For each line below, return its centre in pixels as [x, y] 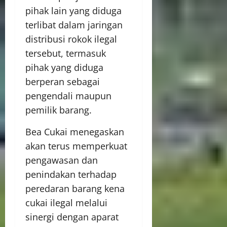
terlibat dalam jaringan [74, 25]
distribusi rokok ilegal [71, 39]
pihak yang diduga [64, 67]
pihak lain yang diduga [73, 11]
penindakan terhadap [71, 174]
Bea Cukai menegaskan [75, 132]
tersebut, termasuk [66, 53]
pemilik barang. [59, 110]
